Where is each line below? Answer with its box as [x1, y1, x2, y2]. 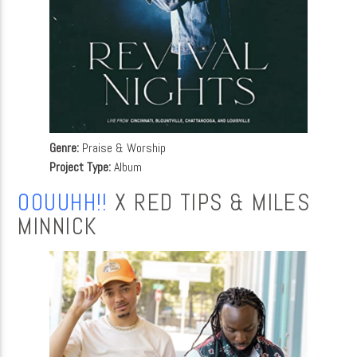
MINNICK [18, 212, 98, 241]
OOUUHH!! [18, 188, 108, 218]
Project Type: [49, 159, 112, 176]
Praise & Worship [79, 139, 167, 157]
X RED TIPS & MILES [108, 188, 311, 218]
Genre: [49, 139, 80, 157]
